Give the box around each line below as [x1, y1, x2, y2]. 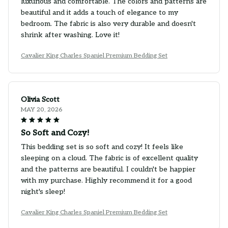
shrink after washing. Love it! [21, 30, 120, 39]
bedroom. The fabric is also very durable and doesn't [21, 19, 196, 28]
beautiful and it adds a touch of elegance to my [21, 8, 178, 17]
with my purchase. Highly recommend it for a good [21, 176, 192, 185]
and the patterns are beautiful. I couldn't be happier [21, 164, 195, 174]
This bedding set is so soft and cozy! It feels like [21, 142, 183, 151]
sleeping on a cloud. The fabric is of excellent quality [21, 153, 198, 162]
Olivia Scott [21, 95, 60, 104]
